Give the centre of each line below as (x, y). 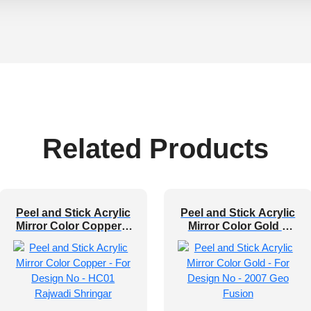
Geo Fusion (238, 252)
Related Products (155, 149)
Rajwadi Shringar (73, 252)
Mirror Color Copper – (73, 226)
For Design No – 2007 (238, 239)
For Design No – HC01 (73, 239)
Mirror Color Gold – (238, 226)
